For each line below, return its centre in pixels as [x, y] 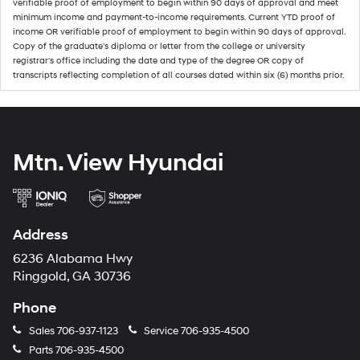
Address [41, 235]
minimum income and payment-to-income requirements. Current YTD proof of [174, 17]
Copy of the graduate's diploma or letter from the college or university [159, 46]
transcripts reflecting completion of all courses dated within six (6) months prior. [179, 75]
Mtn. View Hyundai [118, 162]
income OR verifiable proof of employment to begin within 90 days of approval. [179, 31]
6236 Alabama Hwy [73, 259]
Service [161, 331]
